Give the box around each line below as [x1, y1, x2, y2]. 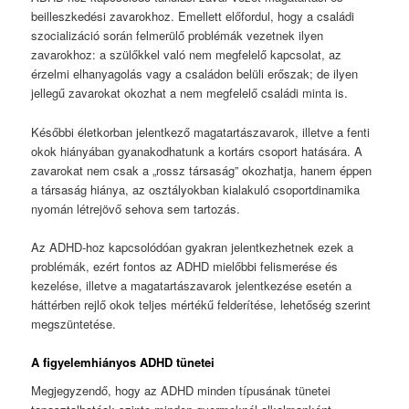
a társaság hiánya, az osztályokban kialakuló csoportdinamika [31, 180, 361, 198]
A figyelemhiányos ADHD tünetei [31, 352, 215, 371]
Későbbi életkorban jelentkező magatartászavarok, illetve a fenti [31, 122, 371, 141]
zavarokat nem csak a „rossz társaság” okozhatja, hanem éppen [31, 161, 372, 179]
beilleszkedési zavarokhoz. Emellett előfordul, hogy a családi [31, 7, 355, 26]
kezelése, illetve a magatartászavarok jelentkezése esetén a [31, 276, 352, 294]
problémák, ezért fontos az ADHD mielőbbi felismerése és [31, 257, 339, 275]
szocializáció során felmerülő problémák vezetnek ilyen [31, 26, 324, 45]
